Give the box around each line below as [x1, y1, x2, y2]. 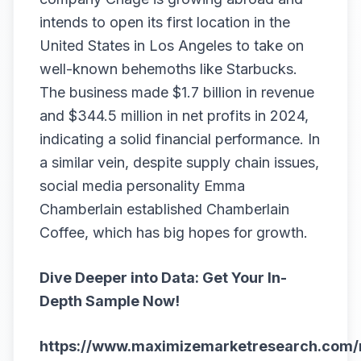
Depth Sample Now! [39, 293, 180, 309]
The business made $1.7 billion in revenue [39, 84, 314, 101]
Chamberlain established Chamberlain [39, 201, 289, 218]
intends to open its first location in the [39, 14, 290, 31]
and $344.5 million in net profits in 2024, [39, 107, 309, 124]
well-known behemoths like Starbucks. [39, 60, 297, 77]
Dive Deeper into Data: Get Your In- [39, 269, 287, 286]
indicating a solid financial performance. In [39, 131, 320, 147]
